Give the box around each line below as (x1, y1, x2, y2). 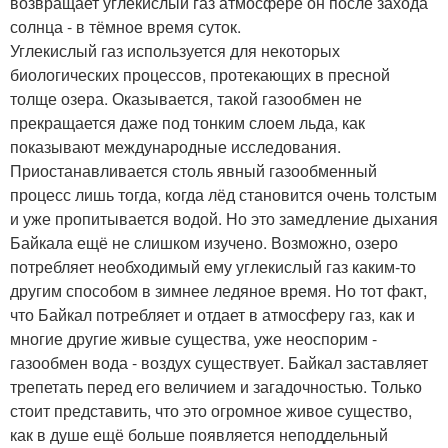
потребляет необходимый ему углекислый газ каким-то (10, 255, 416, 278)
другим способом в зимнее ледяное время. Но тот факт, (10, 279, 427, 302)
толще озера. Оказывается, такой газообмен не (10, 87, 362, 110)
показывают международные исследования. (10, 135, 341, 158)
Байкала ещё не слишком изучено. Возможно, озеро (10, 231, 398, 254)
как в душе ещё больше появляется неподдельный (10, 423, 388, 446)
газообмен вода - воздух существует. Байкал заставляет (10, 351, 428, 374)
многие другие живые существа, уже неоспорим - (10, 327, 377, 350)
